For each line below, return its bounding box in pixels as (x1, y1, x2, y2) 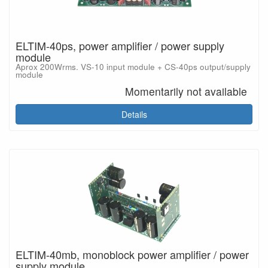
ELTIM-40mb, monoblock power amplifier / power (16, 246, 249, 262)
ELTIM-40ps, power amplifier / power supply (16, 38, 224, 53)
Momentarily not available (125, 83, 248, 99)
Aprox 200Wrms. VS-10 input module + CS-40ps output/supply (16, 61, 251, 72)
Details (121, 108, 147, 120)
